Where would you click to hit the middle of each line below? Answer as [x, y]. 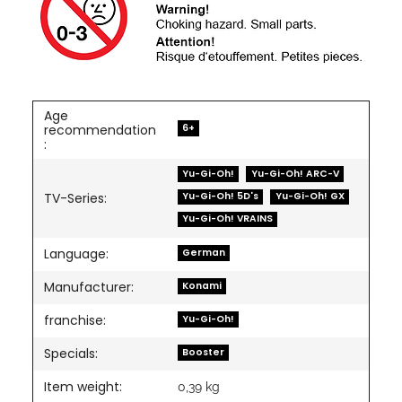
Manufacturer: [89, 288]
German [204, 252]
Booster [204, 352]
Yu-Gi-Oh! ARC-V [295, 173]
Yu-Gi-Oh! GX [310, 197]
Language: [76, 254]
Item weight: [83, 387]
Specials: [71, 354]
